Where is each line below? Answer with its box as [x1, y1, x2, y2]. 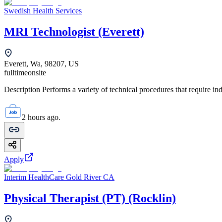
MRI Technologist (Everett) [4, 25, 144, 38]
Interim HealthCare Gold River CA [4, 172, 114, 181]
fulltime [4, 68, 28, 77]
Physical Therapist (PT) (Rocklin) [4, 191, 176, 205]
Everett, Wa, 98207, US [4, 59, 79, 68]
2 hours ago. [22, 112, 60, 121]
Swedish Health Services [4, 6, 82, 15]
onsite [28, 68, 46, 77]
